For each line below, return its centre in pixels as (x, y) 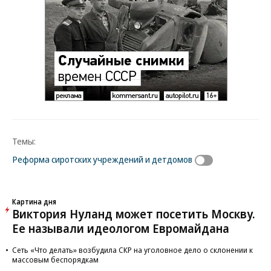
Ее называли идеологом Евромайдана (121, 228)
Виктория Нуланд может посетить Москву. (134, 214)
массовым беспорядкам (55, 259)
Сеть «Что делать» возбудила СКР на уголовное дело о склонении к (132, 250)
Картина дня (34, 201)
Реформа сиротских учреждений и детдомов (102, 159)
